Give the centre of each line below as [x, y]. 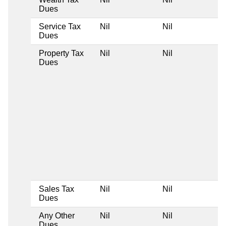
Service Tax [60, 26]
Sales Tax [56, 189]
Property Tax [61, 53]
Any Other [57, 215]
